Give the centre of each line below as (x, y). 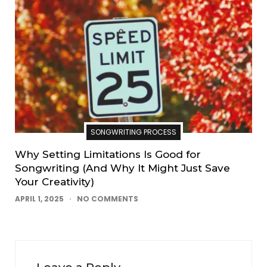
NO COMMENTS (108, 198)
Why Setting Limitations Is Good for (108, 154)
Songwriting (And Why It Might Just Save (122, 168)
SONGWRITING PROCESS (133, 132)
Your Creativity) (55, 181)
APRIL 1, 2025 (39, 198)
